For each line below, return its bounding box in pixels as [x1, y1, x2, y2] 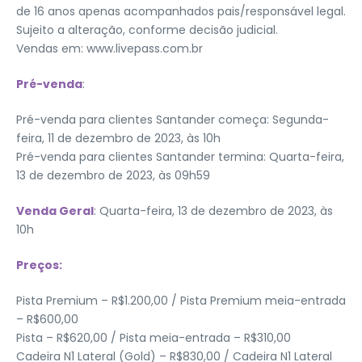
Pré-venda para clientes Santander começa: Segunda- [16, 111, 329, 128]
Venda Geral [16, 202, 94, 219]
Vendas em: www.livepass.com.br [16, 40, 203, 57]
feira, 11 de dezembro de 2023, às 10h [16, 129, 221, 146]
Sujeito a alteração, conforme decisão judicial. [16, 21, 278, 38]
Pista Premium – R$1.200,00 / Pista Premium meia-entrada [16, 292, 346, 309]
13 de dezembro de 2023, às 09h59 [16, 166, 210, 183]
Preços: [16, 256, 62, 273]
